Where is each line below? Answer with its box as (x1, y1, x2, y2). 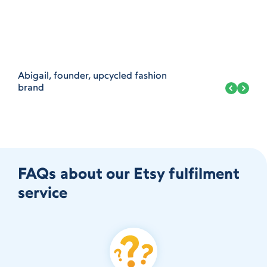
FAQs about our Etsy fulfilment (18, 167, 240, 183)
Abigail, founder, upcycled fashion (18, 72, 167, 81)
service (18, 186, 67, 202)
